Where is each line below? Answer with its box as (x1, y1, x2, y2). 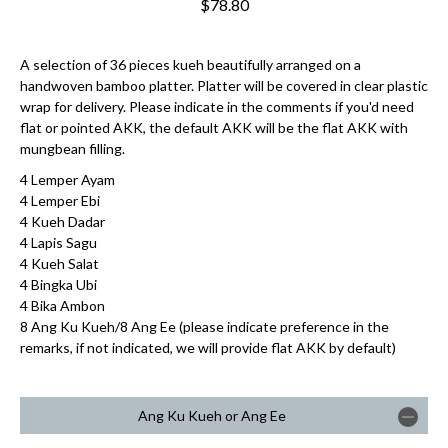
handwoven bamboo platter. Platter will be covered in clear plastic (20, 76, 428, 94)
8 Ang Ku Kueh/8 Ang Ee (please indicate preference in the (20, 317, 389, 335)
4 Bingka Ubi (20, 275, 97, 293)
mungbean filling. (20, 139, 125, 157)
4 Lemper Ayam (20, 170, 115, 188)
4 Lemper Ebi (20, 191, 100, 209)
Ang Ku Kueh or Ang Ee (137, 407, 286, 425)
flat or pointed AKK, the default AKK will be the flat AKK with (20, 118, 408, 136)
